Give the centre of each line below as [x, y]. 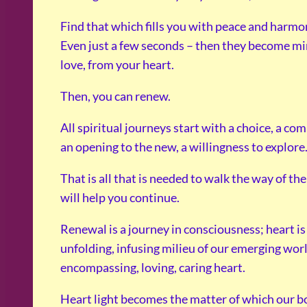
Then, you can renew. [115, 96]
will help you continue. [120, 198]
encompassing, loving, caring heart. [153, 268]
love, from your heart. [117, 65]
